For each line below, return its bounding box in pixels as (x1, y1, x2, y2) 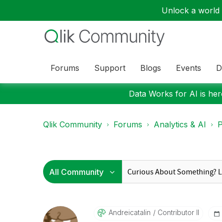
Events (176, 62, 201, 73)
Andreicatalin (108, 208, 151, 217)
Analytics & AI (154, 119, 206, 129)
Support (94, 62, 125, 73)
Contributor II (155, 208, 199, 217)
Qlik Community (43, 119, 102, 129)
